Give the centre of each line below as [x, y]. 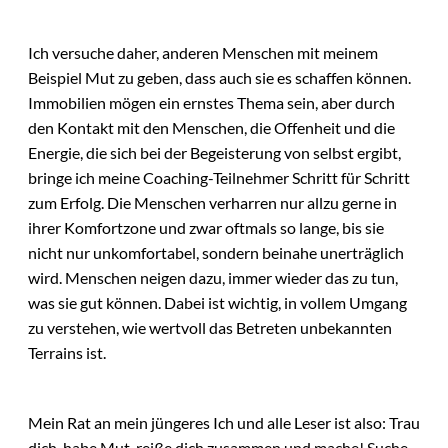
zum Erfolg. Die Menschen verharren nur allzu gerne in [212, 202]
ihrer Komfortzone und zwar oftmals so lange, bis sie [206, 227]
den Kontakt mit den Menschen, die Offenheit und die [211, 127]
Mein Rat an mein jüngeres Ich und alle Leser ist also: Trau [224, 422]
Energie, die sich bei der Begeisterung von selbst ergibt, [214, 152]
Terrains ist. [67, 352]
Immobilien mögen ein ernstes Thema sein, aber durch [211, 102]
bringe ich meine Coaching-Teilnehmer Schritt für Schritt [219, 177]
